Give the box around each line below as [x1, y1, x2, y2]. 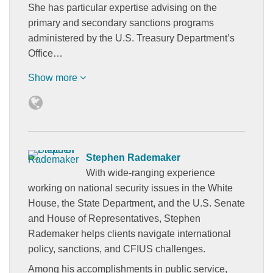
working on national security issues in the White [28, 182, 233, 193]
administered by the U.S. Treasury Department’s [28, 32, 235, 43]
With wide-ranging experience [86, 167, 215, 178]
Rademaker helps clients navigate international [28, 228, 231, 239]
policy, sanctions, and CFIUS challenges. [28, 243, 205, 254]
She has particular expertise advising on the [28, 2, 217, 13]
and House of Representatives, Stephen [28, 213, 200, 224]
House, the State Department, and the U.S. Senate [28, 197, 245, 208]
